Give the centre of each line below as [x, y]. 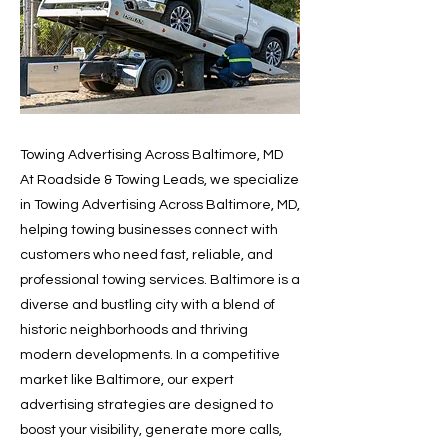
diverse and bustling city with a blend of [147, 305]
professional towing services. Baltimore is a [160, 280]
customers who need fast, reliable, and [146, 255]
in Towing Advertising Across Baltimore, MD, [160, 205]
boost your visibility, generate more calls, [151, 430]
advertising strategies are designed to [146, 405]
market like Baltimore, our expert [127, 380]
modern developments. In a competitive [150, 355]
